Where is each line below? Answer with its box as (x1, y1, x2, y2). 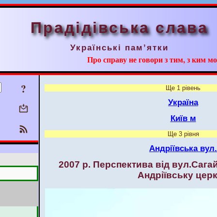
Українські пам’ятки (70, 43, 169, 52)
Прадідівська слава (31, 19, 208, 36)
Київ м (170, 113, 196, 124)
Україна (168, 97, 198, 108)
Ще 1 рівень (166, 84, 201, 92)
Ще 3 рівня (167, 130, 199, 138)
